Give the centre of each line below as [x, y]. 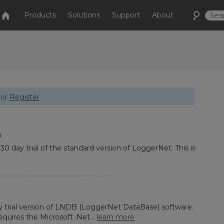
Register [24, 97]
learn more [116, 217]
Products [40, 15]
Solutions [84, 15]
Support [126, 15]
